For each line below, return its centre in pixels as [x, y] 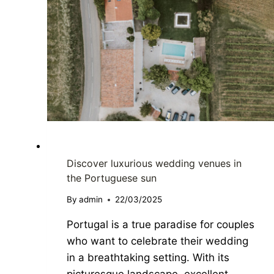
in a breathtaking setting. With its [148, 258]
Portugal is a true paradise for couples [160, 225]
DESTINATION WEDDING [113, 146]
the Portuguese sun [111, 178]
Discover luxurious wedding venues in [154, 163]
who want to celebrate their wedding [157, 241]
